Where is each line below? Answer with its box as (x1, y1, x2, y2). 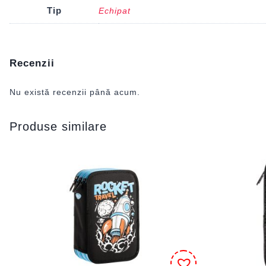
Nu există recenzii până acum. (9, 87, 140, 97)
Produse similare (9, 119, 107, 133)
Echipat (99, 5, 131, 15)
